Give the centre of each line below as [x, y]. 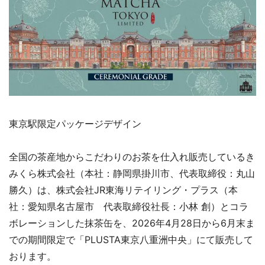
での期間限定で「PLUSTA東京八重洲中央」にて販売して [131, 239]
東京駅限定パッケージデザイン [75, 123]
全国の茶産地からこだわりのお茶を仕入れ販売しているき [132, 156]
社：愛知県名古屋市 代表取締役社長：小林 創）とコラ [129, 206]
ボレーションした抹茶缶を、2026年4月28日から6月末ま [132, 223]
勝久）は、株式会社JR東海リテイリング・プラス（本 [123, 190]
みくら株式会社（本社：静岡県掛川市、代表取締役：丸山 [132, 173]
